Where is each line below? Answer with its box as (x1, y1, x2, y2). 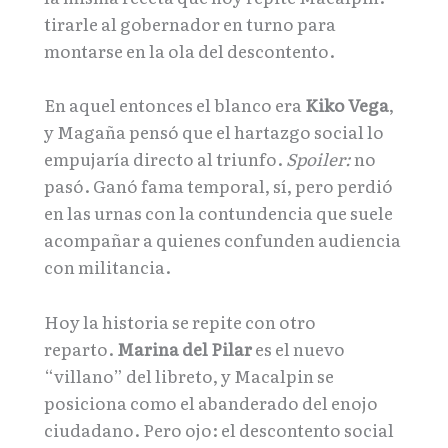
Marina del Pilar (117, 335, 252, 361)
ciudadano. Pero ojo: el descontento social (44, 416, 394, 442)
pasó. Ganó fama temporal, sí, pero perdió (44, 173, 393, 199)
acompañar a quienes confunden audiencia (44, 227, 401, 253)
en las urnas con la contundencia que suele (44, 200, 393, 226)
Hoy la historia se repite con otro (44, 308, 316, 334)
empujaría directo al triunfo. (44, 146, 286, 172)
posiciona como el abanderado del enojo (44, 389, 378, 415)
